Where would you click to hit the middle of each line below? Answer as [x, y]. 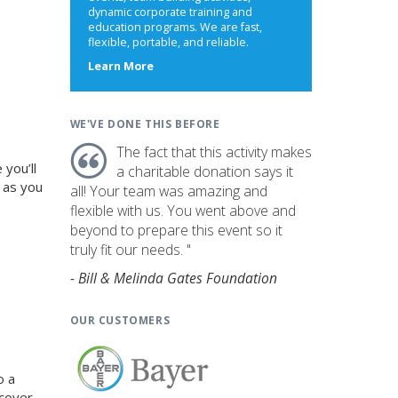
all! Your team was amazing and [168, 191]
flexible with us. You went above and [183, 211]
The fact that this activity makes [214, 152]
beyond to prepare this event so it [176, 230]
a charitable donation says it [204, 171]
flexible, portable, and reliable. [168, 42]
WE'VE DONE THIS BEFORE [145, 123]
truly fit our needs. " [130, 250]
